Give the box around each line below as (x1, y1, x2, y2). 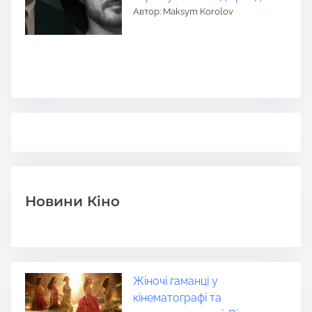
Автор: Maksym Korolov (132, 6, 233, 17)
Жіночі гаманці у (132, 274, 218, 288)
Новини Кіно (25, 193, 120, 210)
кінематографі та (132, 291, 221, 304)
